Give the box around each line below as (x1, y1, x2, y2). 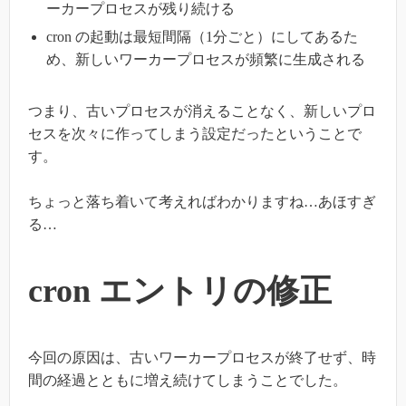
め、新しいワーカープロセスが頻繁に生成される (46, 51, 365, 67)
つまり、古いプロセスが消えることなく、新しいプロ (28, 102, 376, 119)
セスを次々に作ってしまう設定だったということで (28, 125, 362, 141)
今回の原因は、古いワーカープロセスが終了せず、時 (28, 350, 376, 366)
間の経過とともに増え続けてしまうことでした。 (28, 372, 347, 389)
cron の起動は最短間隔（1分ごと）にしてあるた (46, 28, 358, 44)
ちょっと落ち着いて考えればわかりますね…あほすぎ (28, 194, 376, 210)
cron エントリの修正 (28, 273, 332, 310)
